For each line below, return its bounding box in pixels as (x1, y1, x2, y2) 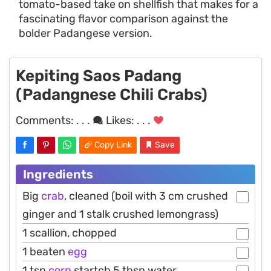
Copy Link (94, 140, 132, 151)
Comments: (16, 114, 76, 128)
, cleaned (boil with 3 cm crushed (64, 189, 228, 203)
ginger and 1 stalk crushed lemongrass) (22, 207, 218, 221)
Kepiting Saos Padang (16, 67, 181, 86)
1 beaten (22, 245, 68, 259)
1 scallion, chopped (22, 226, 117, 240)
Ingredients (23, 167, 93, 182)
